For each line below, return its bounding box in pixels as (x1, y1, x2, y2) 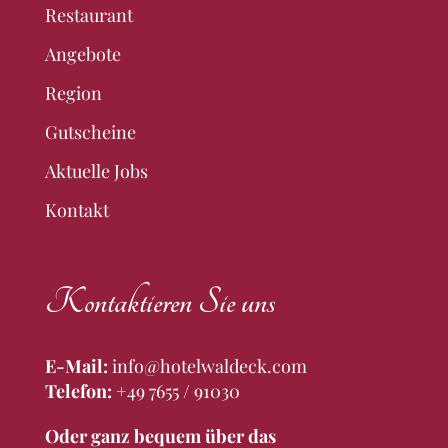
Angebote (44, 41, 121, 66)
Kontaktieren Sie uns (44, 279, 275, 324)
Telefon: (44, 378, 112, 403)
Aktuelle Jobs (44, 158, 148, 183)
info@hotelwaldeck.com (111, 353, 307, 378)
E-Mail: (44, 353, 108, 378)
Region (44, 80, 102, 105)
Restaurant (44, 2, 133, 27)
